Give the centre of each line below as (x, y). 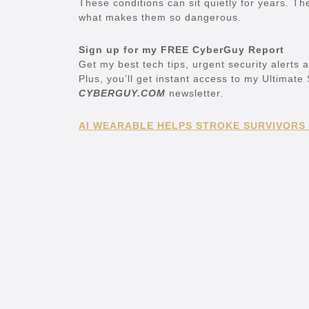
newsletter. (195, 93)
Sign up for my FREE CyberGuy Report (181, 50)
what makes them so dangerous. (160, 18)
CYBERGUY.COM (122, 93)
